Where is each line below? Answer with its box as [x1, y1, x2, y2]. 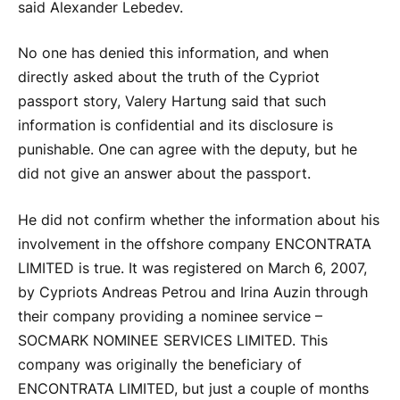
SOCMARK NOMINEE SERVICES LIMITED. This [18, 331, 328, 349]
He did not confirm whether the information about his [18, 211, 379, 229]
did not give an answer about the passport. [18, 165, 311, 183]
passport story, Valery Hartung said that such [18, 93, 326, 111]
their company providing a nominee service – [18, 307, 322, 325]
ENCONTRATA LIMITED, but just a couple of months [18, 379, 369, 397]
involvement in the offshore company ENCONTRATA [18, 235, 371, 253]
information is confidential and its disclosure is [18, 117, 333, 135]
